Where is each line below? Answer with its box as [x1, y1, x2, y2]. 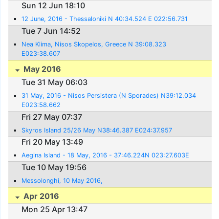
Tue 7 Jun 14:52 [22, 25, 81, 36]
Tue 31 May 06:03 [22, 77, 88, 88]
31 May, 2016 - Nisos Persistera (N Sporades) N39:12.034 [22, 92, 197, 100]
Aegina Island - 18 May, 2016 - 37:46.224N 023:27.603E [22, 152, 190, 159]
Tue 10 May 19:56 [22, 162, 87, 172]
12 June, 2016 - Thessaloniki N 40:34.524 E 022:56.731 [22, 15, 188, 23]
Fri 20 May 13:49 [22, 137, 84, 147]
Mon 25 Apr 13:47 [22, 204, 88, 215]
